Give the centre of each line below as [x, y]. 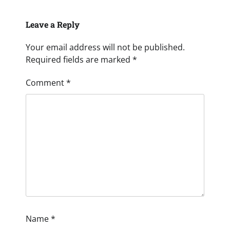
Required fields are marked [79, 59]
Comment [46, 82]
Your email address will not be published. [105, 47]
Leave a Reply [53, 24]
